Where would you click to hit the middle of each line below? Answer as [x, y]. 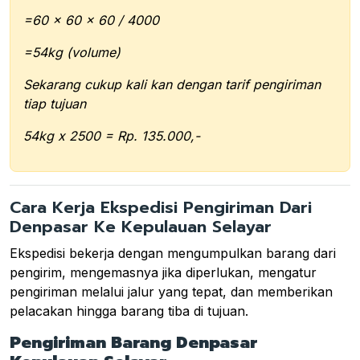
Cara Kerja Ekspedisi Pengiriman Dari [161, 208]
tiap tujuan [55, 104]
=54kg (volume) [72, 53]
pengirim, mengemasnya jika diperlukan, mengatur [163, 273]
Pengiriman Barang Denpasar [133, 343]
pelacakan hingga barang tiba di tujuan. [129, 311]
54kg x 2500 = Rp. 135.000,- [112, 136]
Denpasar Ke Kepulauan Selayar [141, 227]
